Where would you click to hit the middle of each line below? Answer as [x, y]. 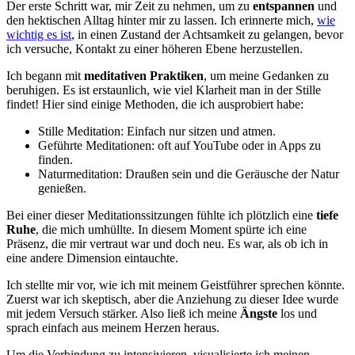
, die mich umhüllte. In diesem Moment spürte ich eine [171, 229]
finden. [55, 160]
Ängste [259, 313]
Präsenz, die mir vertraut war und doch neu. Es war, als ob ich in [167, 244]
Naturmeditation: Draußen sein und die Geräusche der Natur [189, 174]
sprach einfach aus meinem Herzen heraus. [113, 328]
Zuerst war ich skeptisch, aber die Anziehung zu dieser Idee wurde [172, 299]
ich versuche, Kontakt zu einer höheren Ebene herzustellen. [155, 49]
